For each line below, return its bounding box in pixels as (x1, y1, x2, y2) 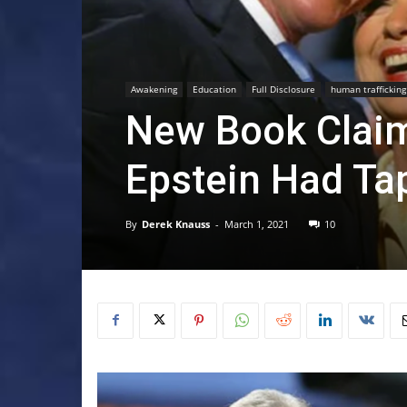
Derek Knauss (142, 216, 210, 231)
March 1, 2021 (224, 216, 289, 231)
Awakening (131, 82, 177, 95)
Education (193, 82, 236, 95)
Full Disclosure (252, 82, 315, 95)
